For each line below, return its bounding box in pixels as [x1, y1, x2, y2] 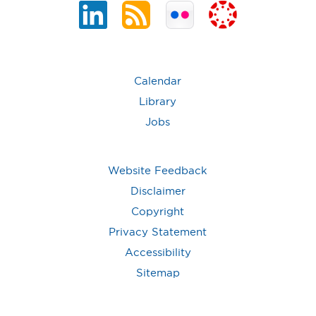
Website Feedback [108, 164, 208, 176]
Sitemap [135, 266, 180, 279]
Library [139, 95, 177, 107]
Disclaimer [130, 184, 186, 197]
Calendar [134, 74, 182, 87]
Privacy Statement [109, 225, 207, 238]
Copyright [131, 205, 185, 217]
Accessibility [124, 245, 191, 258]
